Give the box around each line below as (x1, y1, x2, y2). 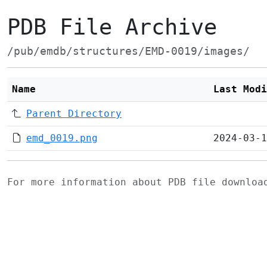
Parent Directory (26, 108, 122, 119)
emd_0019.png (26, 132, 98, 144)
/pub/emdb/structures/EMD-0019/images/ (7, 45, 250, 57)
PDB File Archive (7, 14, 217, 40)
